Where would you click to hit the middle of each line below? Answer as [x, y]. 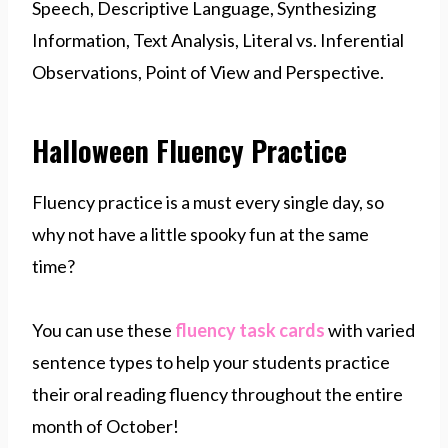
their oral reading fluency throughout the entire [217, 393]
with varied [370, 329]
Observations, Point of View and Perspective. [208, 71]
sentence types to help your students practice [211, 361]
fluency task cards [250, 329]
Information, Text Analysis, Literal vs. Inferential [218, 39]
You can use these [103, 329]
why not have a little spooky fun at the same [200, 233]
